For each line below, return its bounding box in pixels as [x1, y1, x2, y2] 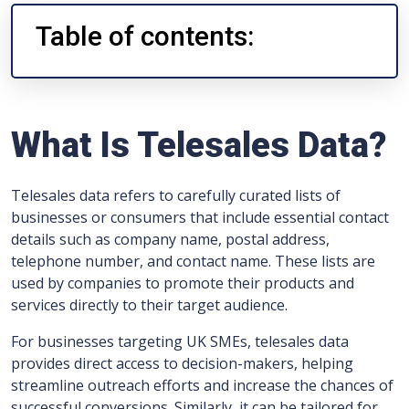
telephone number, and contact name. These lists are [11, 251, 375, 271]
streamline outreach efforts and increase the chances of [11, 375, 393, 395]
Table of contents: [36, 20, 254, 52]
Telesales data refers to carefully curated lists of [11, 185, 341, 205]
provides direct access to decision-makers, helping [11, 353, 353, 373]
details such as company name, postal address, [11, 229, 330, 249]
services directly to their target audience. [11, 295, 288, 315]
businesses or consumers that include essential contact [11, 207, 389, 227]
